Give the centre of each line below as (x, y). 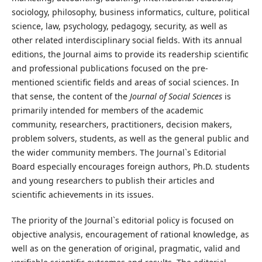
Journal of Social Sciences (176, 96)
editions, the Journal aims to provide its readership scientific (130, 54)
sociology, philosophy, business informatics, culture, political (130, 12)
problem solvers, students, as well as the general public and (130, 138)
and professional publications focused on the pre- (110, 68)
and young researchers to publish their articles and (113, 180)
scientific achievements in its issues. (82, 194)
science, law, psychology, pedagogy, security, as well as (119, 26)
